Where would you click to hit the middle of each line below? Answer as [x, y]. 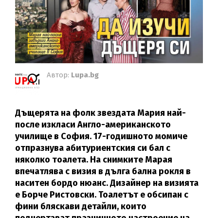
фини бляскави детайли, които [81, 207]
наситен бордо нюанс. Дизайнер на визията [107, 183]
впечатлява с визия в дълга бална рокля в [103, 172]
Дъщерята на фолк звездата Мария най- [101, 113]
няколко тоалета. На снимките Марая [94, 160]
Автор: [59, 75]
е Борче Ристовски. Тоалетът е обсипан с [102, 195]
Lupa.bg [85, 75]
